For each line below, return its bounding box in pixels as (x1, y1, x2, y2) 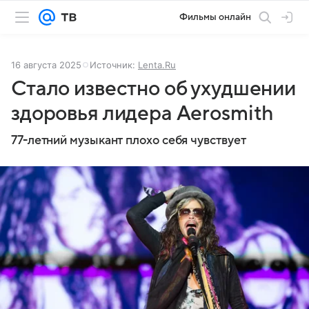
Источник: (90, 59, 138, 70)
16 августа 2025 (11, 59, 81, 70)
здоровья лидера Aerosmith (11, 102, 275, 125)
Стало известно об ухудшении (11, 77, 296, 100)
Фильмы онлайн (179, 12, 251, 22)
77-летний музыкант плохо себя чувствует (11, 134, 246, 147)
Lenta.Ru (138, 59, 176, 70)
